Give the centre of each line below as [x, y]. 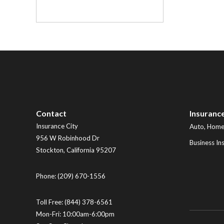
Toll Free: [50, 202]
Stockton [50, 150]
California [80, 150]
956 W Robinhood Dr [68, 138]
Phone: [47, 176]
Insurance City [57, 126]
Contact [51, 113]
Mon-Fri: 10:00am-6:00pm [75, 214]
